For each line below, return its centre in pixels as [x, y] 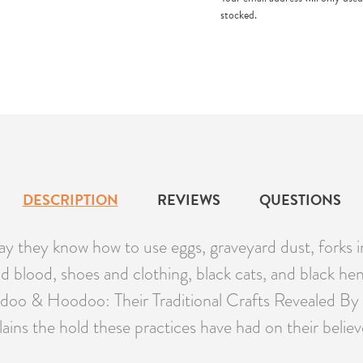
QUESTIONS [300, 200]
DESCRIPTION [70, 200]
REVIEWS [188, 200]
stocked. [239, 15]
